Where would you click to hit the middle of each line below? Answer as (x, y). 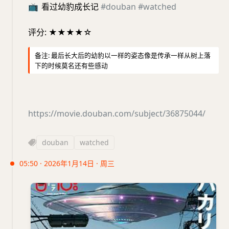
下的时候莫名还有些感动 (71, 66)
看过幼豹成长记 (70, 7)
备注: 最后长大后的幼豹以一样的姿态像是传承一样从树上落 (123, 55)
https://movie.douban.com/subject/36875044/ (117, 114)
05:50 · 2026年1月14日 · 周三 (67, 164)
